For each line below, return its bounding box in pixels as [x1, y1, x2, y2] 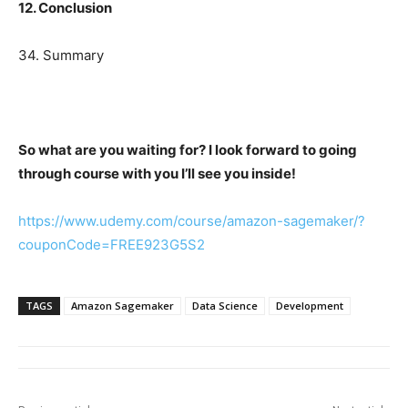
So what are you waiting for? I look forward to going [18, 141, 357, 159]
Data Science [192, 299, 258, 313]
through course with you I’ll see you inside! [18, 165, 296, 183]
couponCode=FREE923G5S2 [18, 236, 205, 254]
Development [276, 299, 343, 313]
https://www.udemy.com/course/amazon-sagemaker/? [18, 212, 365, 230]
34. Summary [18, 46, 104, 65]
